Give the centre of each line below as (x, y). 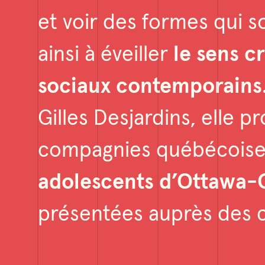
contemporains (189, 87)
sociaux (74, 87)
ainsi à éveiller (106, 55)
